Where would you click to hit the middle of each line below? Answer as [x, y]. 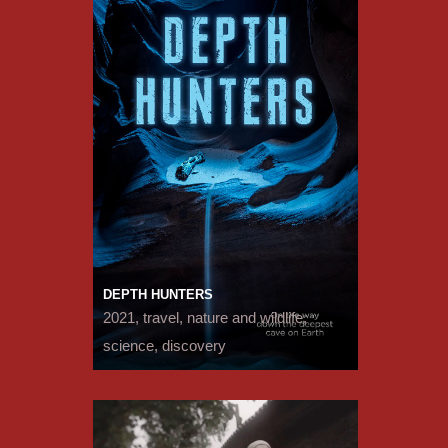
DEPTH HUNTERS [157, 295]
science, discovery [164, 346]
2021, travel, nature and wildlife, [204, 318]
